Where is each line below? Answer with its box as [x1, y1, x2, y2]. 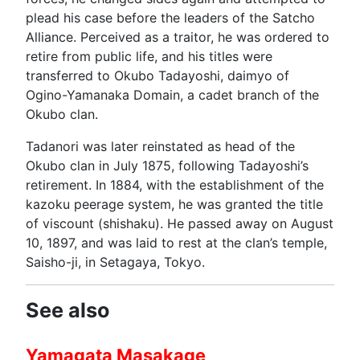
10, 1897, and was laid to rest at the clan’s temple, [26, 235, 327, 251]
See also [26, 298, 109, 322]
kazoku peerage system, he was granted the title [26, 196, 323, 212]
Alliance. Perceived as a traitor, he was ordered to [26, 29, 329, 45]
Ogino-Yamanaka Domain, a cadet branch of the [26, 87, 319, 103]
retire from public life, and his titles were [26, 48, 272, 64]
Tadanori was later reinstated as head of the [26, 138, 295, 154]
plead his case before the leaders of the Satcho [26, 10, 315, 26]
